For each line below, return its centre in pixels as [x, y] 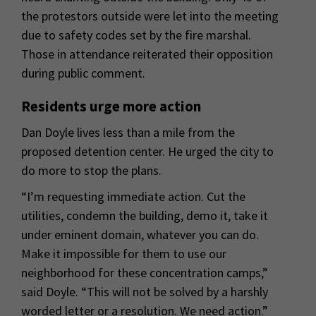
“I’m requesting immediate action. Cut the [133, 196]
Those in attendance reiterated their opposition [147, 54]
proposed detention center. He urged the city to [147, 151]
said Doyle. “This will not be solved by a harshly [145, 291]
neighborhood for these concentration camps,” [145, 272]
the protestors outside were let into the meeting [150, 16]
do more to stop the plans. [91, 170]
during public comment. [83, 73]
